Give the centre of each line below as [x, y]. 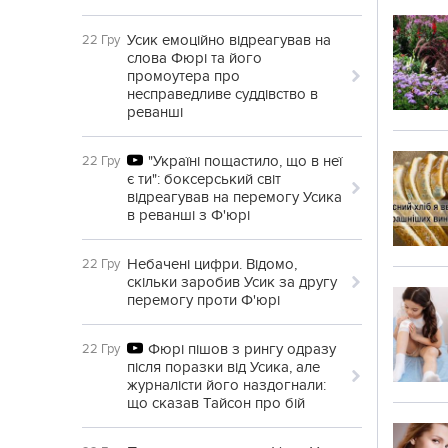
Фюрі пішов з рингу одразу [242, 349]
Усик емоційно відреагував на [229, 40]
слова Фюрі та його [194, 58]
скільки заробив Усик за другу [232, 282]
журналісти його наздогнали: [226, 385]
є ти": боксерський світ [204, 179]
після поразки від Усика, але [223, 367]
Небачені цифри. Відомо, [212, 264]
